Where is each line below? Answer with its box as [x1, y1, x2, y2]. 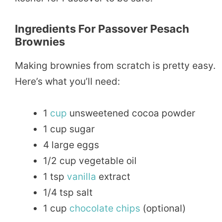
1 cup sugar [43, 123, 95, 135]
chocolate [69, 203, 113, 215]
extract [96, 171, 130, 183]
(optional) [140, 203, 186, 215]
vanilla [67, 171, 96, 183]
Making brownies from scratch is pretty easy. [15, 60, 216, 72]
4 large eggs [43, 139, 99, 151]
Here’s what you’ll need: [15, 76, 120, 88]
